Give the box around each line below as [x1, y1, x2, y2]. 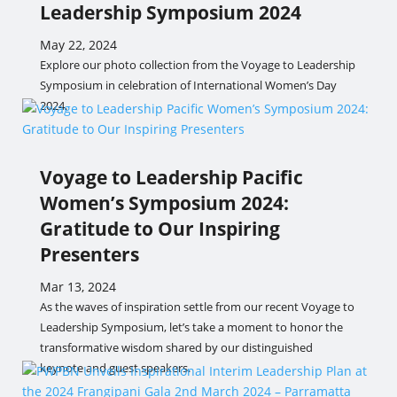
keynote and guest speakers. [39, 360, 191, 376]
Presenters [39, 242, 139, 267]
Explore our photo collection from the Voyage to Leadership [39, 57, 355, 73]
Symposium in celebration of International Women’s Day [39, 77, 337, 93]
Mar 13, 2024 [39, 278, 116, 295]
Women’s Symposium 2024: [39, 191, 289, 215]
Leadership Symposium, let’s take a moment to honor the [39, 319, 343, 335]
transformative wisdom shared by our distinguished [39, 339, 313, 355]
